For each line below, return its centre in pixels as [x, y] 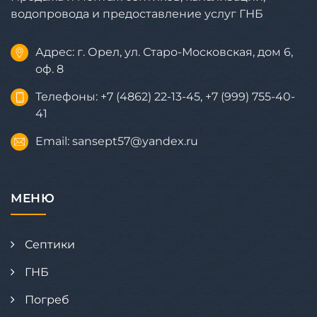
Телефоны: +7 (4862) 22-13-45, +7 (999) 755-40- [165, 97]
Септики [50, 245]
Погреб [47, 300]
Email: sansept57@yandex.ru [117, 142]
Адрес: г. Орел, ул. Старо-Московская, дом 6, [164, 52]
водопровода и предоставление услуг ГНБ [137, 14]
